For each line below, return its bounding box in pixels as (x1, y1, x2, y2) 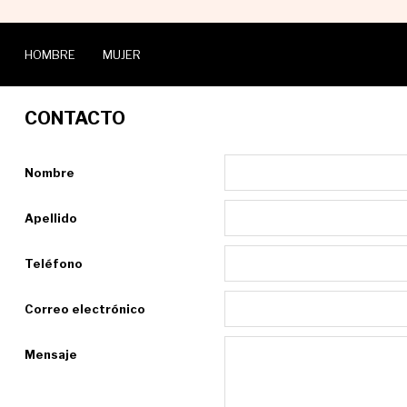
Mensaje (24, 347, 77, 362)
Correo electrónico (24, 302, 145, 316)
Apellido (24, 211, 77, 225)
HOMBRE (24, 47, 75, 62)
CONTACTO (24, 107, 125, 129)
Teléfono (24, 256, 83, 271)
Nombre (24, 165, 74, 180)
